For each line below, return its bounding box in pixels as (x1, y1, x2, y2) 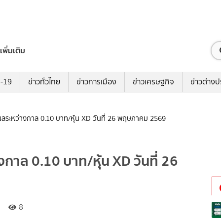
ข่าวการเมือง (76, 76, 116, 88)
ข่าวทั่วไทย (28, 76, 60, 88)
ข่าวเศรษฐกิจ (132, 76, 174, 88)
